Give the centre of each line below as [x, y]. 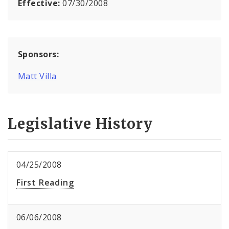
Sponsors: [39, 54]
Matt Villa [37, 76]
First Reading [45, 183]
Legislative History [81, 124]
